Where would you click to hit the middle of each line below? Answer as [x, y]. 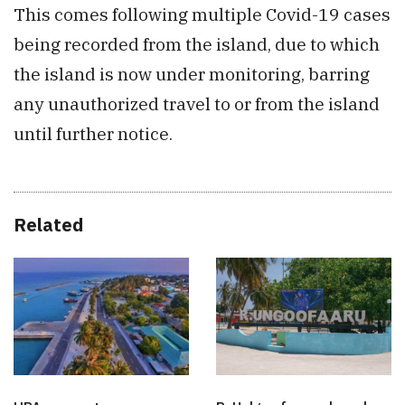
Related [48, 225]
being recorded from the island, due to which [197, 44]
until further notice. [93, 134]
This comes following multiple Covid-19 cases [202, 14]
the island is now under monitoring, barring [192, 74]
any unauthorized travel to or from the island [197, 104]
